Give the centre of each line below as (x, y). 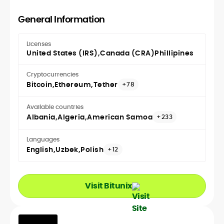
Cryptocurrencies (52, 74)
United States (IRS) (62, 53)
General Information (61, 19)
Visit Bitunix (108, 186)
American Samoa (120, 117)
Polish (92, 150)
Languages (43, 139)
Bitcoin (39, 85)
